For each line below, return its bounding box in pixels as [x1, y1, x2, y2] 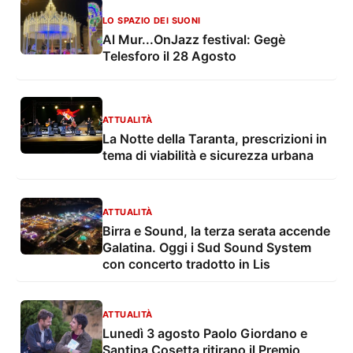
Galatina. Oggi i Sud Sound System [102, 240, 311, 256]
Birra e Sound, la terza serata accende [102, 223, 330, 240]
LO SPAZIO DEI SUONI [102, 14, 201, 26]
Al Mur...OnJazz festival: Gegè [102, 31, 254, 47]
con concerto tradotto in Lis [102, 256, 270, 273]
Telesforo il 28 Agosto [102, 47, 236, 64]
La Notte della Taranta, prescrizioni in [102, 130, 327, 147]
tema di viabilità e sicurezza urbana [102, 147, 314, 163]
